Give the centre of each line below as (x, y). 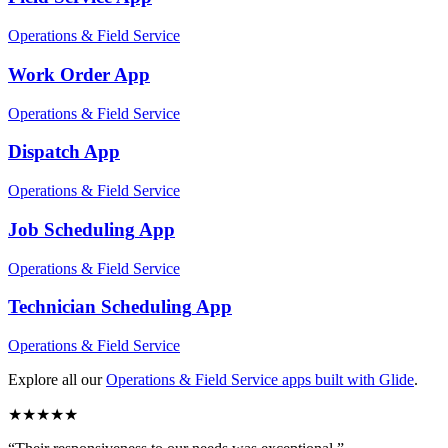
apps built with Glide (346, 379)
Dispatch (44, 152)
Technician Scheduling (100, 307)
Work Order (59, 74)
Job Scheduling (71, 229)
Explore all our (55, 379)
